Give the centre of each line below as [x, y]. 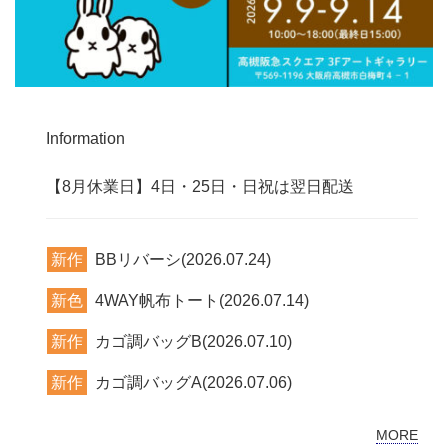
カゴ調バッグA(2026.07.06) [193, 382]
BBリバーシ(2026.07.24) [183, 259]
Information [85, 138]
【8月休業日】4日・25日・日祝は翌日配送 [200, 186]
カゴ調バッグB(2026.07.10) [193, 341]
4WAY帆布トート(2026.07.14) [202, 300]
